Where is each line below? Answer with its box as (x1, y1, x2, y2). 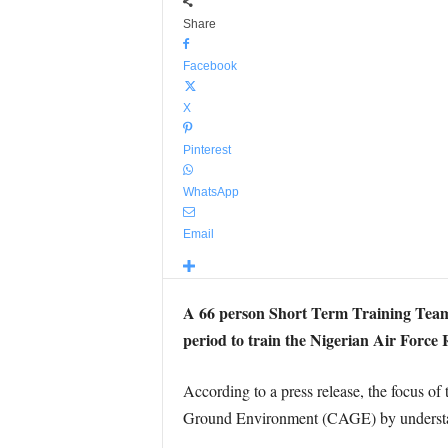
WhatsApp (182, 185, 239, 199)
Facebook (182, 59, 237, 73)
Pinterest (182, 143, 231, 157)
